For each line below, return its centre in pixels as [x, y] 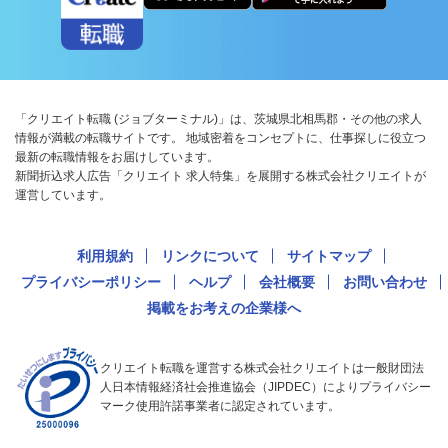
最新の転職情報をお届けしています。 [117, 157]
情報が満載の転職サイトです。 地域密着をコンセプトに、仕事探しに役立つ [220, 138]
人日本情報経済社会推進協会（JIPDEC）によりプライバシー [265, 387]
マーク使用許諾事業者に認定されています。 [220, 406]
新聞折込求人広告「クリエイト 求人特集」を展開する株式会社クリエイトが [220, 176]
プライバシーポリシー [91, 282]
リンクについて [210, 256]
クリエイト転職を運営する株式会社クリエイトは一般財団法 [262, 368]
